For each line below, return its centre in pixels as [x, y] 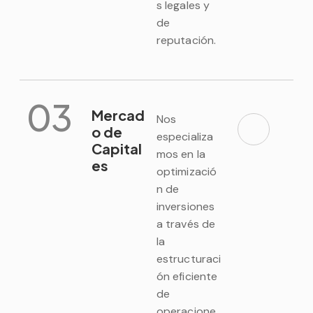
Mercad [118, 115]
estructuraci [189, 259]
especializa [185, 136]
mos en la [181, 154]
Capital [117, 148]
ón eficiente [187, 276]
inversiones [185, 206]
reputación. [186, 40]
